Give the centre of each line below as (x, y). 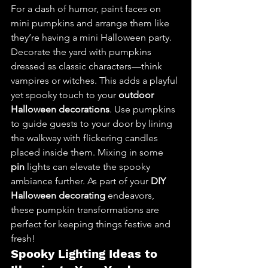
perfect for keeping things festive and (92, 224)
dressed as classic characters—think (88, 66)
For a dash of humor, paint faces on (87, 9)
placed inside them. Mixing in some (88, 152)
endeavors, (131, 195)
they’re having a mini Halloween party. (91, 37)
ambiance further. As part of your (81, 181)
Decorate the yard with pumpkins (82, 52)
